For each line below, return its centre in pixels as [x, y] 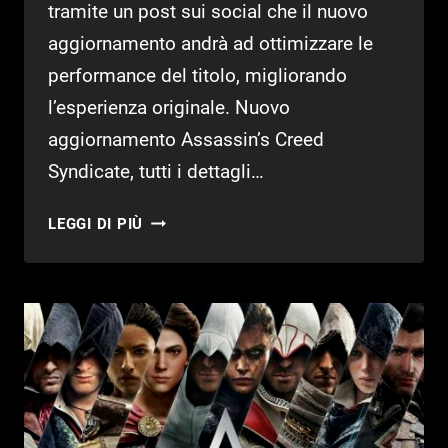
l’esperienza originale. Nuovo [169, 108]
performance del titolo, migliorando [197, 76]
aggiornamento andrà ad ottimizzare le [210, 44]
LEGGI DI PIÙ [96, 224]
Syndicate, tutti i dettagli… [156, 172]
